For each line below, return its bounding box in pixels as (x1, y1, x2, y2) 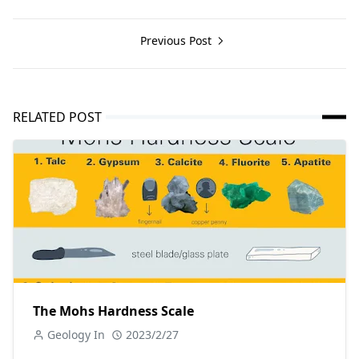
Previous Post (139, 32, 215, 48)
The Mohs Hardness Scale (33, 301, 194, 320)
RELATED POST (13, 107, 102, 126)
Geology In (47, 326, 105, 342)
